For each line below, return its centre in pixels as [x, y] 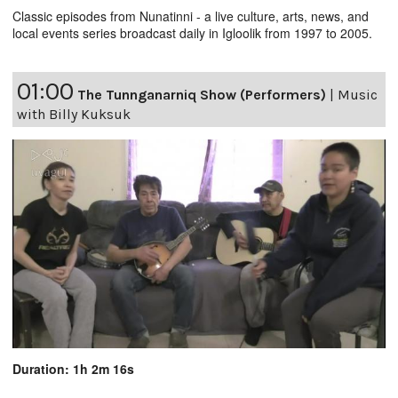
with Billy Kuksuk [74, 115]
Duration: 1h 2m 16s [73, 369]
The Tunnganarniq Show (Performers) [202, 95]
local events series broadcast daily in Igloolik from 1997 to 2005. [192, 33]
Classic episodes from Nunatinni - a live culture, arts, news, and [191, 16]
